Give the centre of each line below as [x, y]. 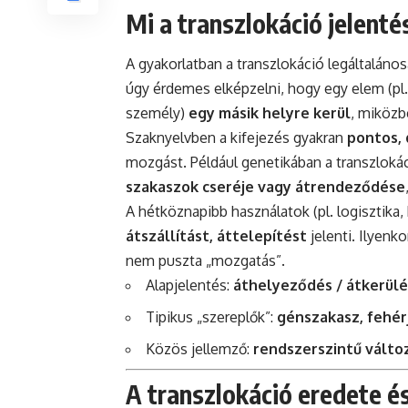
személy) [157, 113]
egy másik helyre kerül [270, 113]
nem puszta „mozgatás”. [205, 261]
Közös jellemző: [199, 349]
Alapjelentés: [189, 286]
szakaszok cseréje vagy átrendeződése [265, 187]
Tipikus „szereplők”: [211, 317]
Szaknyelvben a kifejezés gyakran [236, 138]
